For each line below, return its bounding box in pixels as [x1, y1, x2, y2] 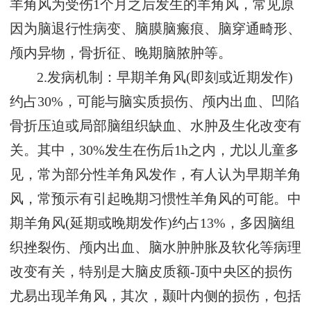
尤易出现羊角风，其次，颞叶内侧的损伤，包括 [10, 289, 301, 304]
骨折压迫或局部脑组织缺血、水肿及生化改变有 [10, 119, 301, 134]
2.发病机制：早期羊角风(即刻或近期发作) [37, 70, 294, 85]
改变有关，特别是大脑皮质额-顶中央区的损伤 [10, 264, 292, 280]
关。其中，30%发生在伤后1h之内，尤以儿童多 [10, 143, 299, 158]
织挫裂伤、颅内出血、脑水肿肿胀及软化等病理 [10, 240, 301, 255]
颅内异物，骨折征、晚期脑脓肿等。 [10, 46, 232, 61]
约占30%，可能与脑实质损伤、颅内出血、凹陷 [10, 94, 299, 110]
